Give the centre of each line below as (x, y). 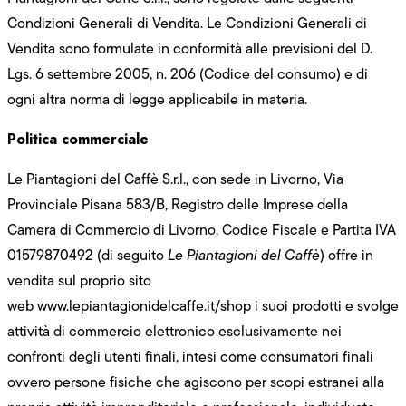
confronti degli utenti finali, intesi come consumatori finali (190, 356)
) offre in (347, 255)
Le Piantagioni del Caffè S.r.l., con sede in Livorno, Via (175, 179)
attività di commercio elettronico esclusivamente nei (174, 331)
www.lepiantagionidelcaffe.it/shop (144, 305)
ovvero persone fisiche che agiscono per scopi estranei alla (196, 382)
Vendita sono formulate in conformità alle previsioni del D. (190, 48)
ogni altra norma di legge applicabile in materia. (157, 99)
